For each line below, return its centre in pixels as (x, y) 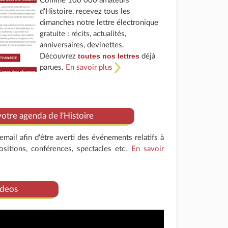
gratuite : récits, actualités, (83, 34)
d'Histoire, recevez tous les (85, 11)
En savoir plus (90, 67)
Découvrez (59, 56)
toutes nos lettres (109, 56)
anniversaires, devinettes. (82, 45)
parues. (53, 67)
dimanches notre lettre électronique (99, 22)
